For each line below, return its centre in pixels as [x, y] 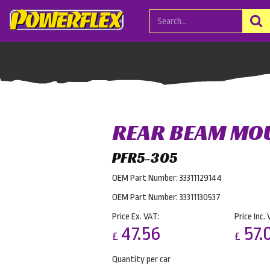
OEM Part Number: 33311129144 [167, 178]
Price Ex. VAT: [136, 217]
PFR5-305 [145, 158]
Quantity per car [141, 259]
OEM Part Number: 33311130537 [166, 197]
